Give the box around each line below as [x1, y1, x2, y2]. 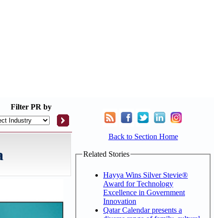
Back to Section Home [108, 132, 178, 141]
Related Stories [83, 150, 129, 158]
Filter [11, 103, 29, 111]
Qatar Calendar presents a [103, 205, 182, 214]
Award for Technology [103, 179, 173, 188]
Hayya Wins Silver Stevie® [103, 170, 188, 179]
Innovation [103, 197, 136, 205]
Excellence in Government [103, 188, 185, 197]
